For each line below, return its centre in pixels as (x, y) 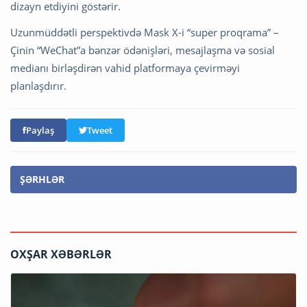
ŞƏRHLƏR (42, 179)
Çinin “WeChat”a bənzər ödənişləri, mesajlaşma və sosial (143, 50)
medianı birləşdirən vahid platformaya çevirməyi (125, 67)
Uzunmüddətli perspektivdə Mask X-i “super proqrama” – (145, 32)
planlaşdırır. (38, 85)
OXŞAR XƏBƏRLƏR (61, 254)
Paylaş (40, 130)
